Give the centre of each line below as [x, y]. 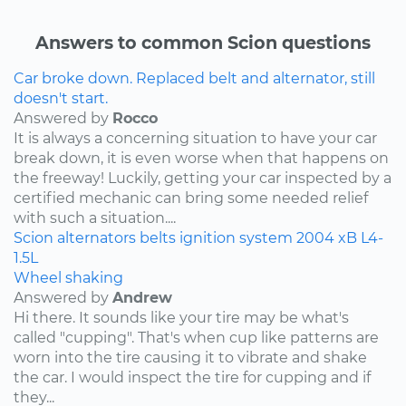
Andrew [142, 298]
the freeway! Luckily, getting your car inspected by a [203, 179]
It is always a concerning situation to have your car [195, 139]
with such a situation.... [95, 218]
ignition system [236, 238]
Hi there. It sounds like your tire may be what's [181, 318]
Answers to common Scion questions [203, 43]
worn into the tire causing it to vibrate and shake [190, 358]
